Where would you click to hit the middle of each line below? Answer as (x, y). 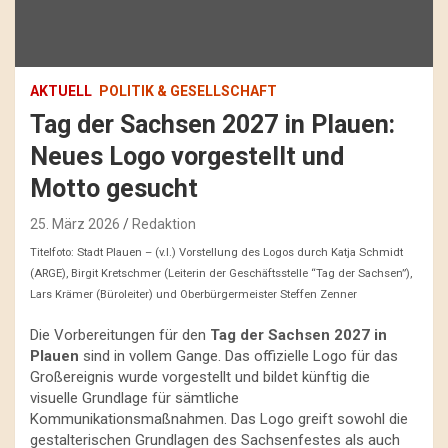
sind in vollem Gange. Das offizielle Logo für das (238, 355)
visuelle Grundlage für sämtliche (134, 397)
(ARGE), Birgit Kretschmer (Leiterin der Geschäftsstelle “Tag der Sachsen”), (221, 274)
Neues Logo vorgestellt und (187, 156)
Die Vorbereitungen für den (120, 334)
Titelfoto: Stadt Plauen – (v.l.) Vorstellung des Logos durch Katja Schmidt (216, 253)
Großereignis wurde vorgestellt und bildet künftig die (200, 376)
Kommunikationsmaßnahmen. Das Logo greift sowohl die (219, 418)
